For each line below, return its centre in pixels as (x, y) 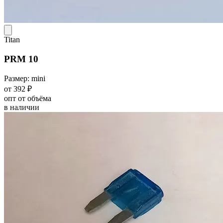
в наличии (22, 107)
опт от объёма (28, 98)
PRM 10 (21, 59)
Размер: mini (25, 78)
